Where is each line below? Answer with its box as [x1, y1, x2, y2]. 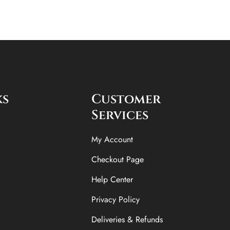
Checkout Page [91, 153, 144, 165]
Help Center [91, 173, 133, 185]
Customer [91, 90, 161, 108]
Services [91, 106, 149, 124]
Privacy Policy [91, 193, 140, 205]
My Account [91, 133, 133, 145]
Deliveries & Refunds [91, 213, 163, 225]
